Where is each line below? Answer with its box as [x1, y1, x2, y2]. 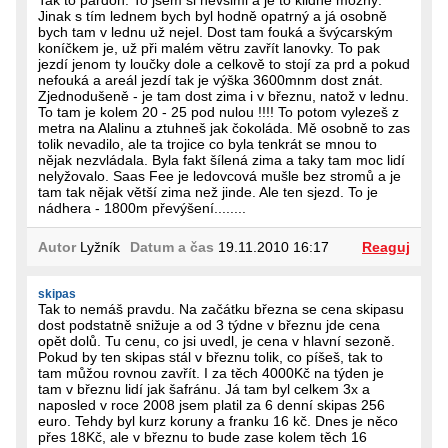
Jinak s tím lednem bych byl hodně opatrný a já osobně [38, 7, 387, 24]
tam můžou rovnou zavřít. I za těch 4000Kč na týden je [38, 364, 384, 381]
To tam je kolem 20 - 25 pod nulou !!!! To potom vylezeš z [38, 103, 399, 120]
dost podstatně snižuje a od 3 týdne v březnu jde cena [38, 316, 380, 333]
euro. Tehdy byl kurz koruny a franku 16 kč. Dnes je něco [38, 412, 398, 429]
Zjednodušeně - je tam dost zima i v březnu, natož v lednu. [38, 87, 409, 104]
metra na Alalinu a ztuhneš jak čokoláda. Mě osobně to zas [38, 119, 410, 136]
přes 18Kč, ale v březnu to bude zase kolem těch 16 [38, 428, 367, 445]
